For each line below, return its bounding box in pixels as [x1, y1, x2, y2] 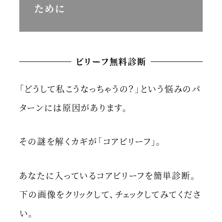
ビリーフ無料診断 [75, 55, 147, 68]
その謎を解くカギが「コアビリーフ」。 [19, 135, 162, 148]
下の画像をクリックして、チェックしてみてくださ [19, 187, 202, 200]
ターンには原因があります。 [19, 101, 128, 113]
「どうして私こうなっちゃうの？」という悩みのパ [19, 82, 201, 95]
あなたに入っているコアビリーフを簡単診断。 [19, 168, 196, 181]
